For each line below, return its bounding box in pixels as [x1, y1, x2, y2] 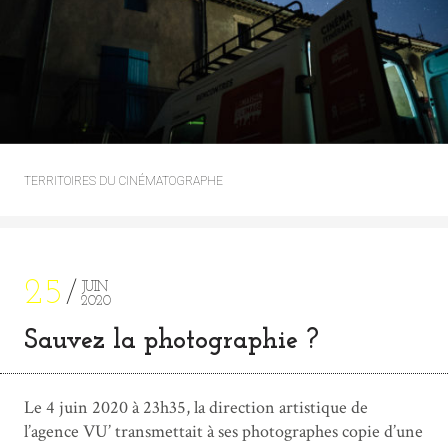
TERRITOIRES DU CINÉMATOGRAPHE [24, 173, 223, 188]
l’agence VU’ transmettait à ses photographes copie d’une [24, 419, 423, 443]
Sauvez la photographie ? [24, 327, 319, 355]
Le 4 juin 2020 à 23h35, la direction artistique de [24, 395, 368, 419]
